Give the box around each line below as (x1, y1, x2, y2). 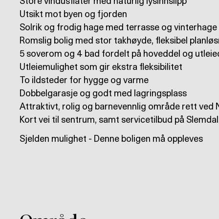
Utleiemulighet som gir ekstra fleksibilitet (20, 63, 182, 72)
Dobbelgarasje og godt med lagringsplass (20, 89, 187, 98)
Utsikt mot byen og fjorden (20, 10, 127, 19)
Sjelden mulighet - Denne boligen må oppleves (20, 135, 203, 144)
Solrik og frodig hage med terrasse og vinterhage (20, 23, 217, 32)
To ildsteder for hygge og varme (20, 76, 149, 85)
